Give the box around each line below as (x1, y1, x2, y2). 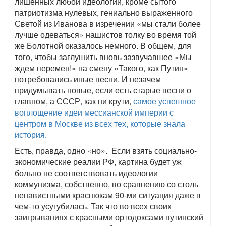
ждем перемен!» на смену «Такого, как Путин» (15, 62, 188, 74)
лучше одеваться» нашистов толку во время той (15, 29, 196, 40)
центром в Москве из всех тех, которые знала (15, 118, 185, 129)
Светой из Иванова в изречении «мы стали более (15, 18, 201, 29)
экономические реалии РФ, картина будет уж (15, 156, 182, 167)
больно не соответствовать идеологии (15, 167, 158, 179)
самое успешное (133, 95, 196, 107)
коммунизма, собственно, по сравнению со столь (15, 178, 198, 190)
